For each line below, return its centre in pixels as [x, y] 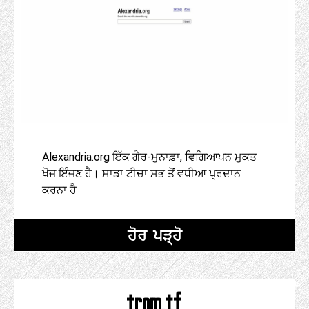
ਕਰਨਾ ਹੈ [59, 190]
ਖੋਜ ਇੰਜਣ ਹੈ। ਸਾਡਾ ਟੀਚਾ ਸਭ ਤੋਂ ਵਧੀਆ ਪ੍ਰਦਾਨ [141, 174]
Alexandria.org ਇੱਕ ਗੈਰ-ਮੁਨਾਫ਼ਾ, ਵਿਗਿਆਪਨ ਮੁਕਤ [149, 157]
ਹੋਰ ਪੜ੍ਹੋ [154, 235]
